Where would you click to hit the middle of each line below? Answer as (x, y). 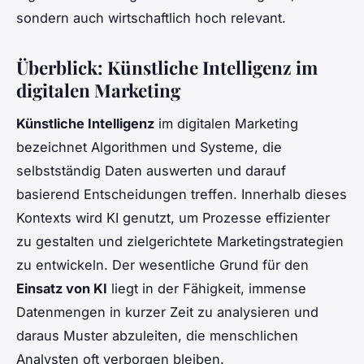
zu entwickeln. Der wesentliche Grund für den (162, 264)
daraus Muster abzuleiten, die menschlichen (157, 335)
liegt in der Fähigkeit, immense (207, 288)
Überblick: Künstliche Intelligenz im (167, 67)
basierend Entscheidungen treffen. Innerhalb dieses (182, 194)
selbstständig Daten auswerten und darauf (151, 170)
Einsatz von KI (62, 288)
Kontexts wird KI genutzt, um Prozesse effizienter (173, 217)
